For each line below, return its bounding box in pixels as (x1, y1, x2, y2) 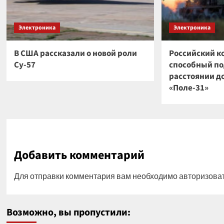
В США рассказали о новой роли (13, 47, 137, 59)
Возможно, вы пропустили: (6, 205, 130, 219)
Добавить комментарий (13, 146, 144, 164)
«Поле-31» (168, 82, 208, 94)
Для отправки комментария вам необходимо (13, 171, 179, 180)
